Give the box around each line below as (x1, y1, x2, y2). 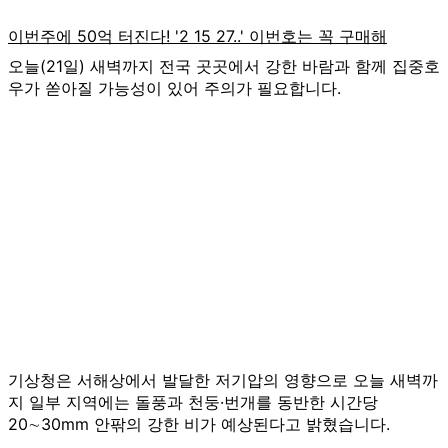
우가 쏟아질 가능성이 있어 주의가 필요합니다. (8, 77, 341, 98)
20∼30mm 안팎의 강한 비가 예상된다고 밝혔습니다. (8, 413, 390, 434)
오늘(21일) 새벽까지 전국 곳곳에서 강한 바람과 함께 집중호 (8, 55, 440, 76)
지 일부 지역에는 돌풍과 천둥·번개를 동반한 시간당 (8, 391, 378, 412)
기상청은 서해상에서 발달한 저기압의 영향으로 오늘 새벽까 (8, 369, 438, 390)
